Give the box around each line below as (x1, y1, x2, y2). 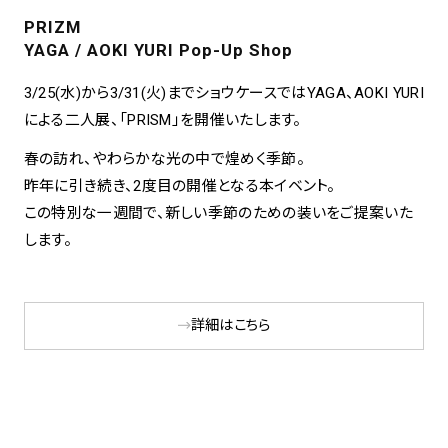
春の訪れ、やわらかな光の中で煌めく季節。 (23, 150, 305, 169)
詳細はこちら (190, 317, 271, 334)
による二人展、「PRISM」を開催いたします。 (23, 111, 302, 130)
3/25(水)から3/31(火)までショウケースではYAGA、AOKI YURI (23, 84, 424, 103)
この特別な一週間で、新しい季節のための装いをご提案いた (23, 204, 413, 223)
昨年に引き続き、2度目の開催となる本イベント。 (23, 177, 336, 196)
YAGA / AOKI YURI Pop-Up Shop (23, 40, 293, 61)
